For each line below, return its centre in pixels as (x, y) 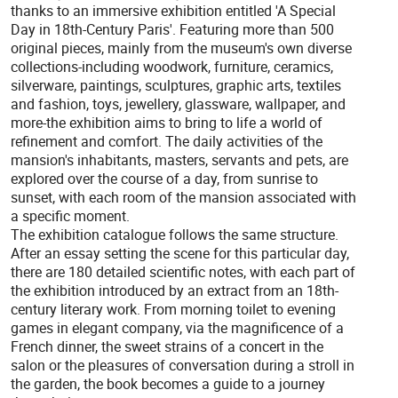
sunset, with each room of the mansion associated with (183, 198)
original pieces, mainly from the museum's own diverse (181, 48)
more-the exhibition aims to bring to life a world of (167, 123)
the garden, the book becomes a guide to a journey (168, 384)
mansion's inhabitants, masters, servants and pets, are (179, 160)
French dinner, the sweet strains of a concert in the (167, 347)
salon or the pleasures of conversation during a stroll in (183, 366)
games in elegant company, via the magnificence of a (177, 328)
